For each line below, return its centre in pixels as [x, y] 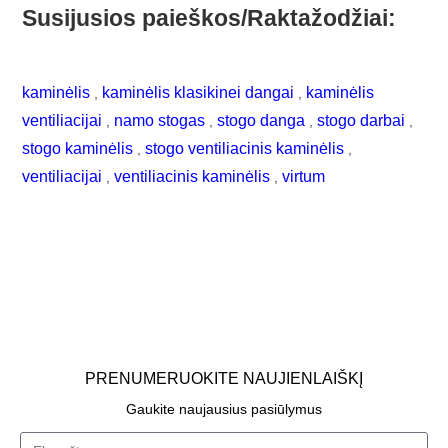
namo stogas [160, 120]
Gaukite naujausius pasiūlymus [224, 408]
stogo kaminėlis [78, 148]
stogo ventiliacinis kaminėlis [245, 148]
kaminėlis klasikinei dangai [198, 92]
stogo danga [261, 120]
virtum [304, 176]
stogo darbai [361, 120]
